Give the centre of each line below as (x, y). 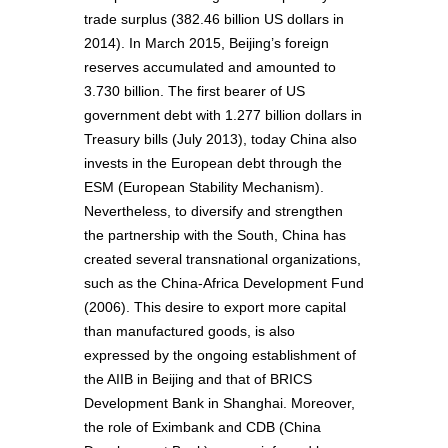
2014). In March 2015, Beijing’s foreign (206, 43)
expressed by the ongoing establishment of (220, 355)
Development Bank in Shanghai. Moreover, (219, 403)
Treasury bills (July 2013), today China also (220, 139)
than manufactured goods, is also (189, 331)
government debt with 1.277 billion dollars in (223, 115)
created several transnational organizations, (222, 259)
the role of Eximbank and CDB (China (202, 427)
